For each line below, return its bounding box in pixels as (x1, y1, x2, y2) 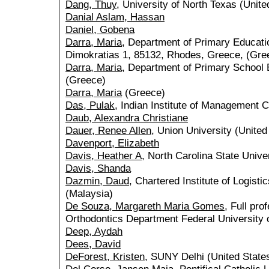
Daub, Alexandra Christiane (65, 112, 188, 124)
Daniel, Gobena (65, 23, 134, 36)
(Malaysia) (65, 187, 113, 200)
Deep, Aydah (65, 225, 122, 238)
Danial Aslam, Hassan (65, 11, 165, 23)
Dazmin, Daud (65, 175, 129, 187)
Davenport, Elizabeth (65, 137, 159, 150)
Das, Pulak (65, 99, 115, 112)
